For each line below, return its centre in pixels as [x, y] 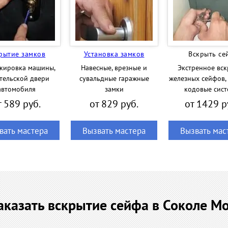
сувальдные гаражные [114, 78]
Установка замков [114, 54]
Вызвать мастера [114, 131]
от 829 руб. [114, 104]
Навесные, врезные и [114, 67]
